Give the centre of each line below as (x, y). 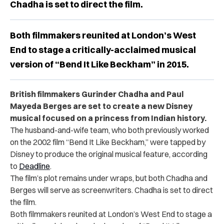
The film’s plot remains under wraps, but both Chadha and (109, 178)
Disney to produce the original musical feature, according (109, 154)
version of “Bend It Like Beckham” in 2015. (99, 64)
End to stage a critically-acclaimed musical (103, 49)
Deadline (34, 166)
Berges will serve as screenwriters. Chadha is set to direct (111, 190)
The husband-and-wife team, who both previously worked (109, 130)
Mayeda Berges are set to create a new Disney (101, 106)
